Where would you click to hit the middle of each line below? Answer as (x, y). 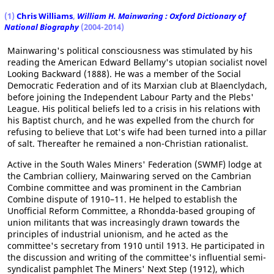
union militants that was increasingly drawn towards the (124, 222)
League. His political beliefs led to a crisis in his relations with (134, 109)
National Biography (42, 27)
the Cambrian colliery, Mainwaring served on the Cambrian (129, 176)
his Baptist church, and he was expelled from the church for (131, 120)
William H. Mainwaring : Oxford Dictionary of (161, 16)
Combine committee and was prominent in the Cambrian (124, 187)
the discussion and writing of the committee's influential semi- (137, 257)
